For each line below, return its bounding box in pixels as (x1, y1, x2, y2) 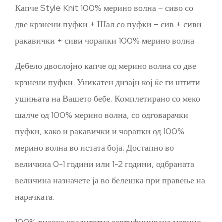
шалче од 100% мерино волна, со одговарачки (15, 109, 188, 120)
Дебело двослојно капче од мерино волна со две (15, 60, 196, 71)
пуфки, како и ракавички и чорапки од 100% (15, 125, 184, 137)
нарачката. (15, 191, 55, 202)
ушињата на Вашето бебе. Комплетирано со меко (15, 93, 200, 104)
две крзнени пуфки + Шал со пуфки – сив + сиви (15, 18, 202, 30)
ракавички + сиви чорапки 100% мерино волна (15, 35, 194, 46)
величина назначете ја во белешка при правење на (15, 174, 205, 186)
